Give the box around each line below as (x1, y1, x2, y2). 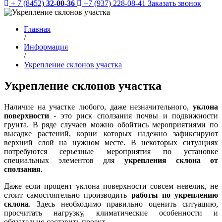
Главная (24, 25, 51, 33)
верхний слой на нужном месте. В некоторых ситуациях (4, 138, 218, 147)
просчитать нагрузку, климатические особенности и (4, 208, 218, 217)
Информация (24, 43, 68, 51)
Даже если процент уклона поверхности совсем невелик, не (4, 181, 218, 190)
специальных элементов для (4, 156, 124, 165)
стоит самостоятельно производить (4, 190, 131, 199)
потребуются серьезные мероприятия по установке (4, 147, 218, 156)
